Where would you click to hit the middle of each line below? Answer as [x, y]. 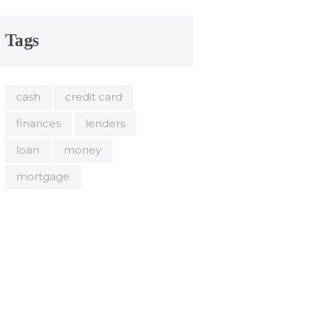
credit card [93, 97]
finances [38, 124]
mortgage [43, 177]
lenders [105, 124]
